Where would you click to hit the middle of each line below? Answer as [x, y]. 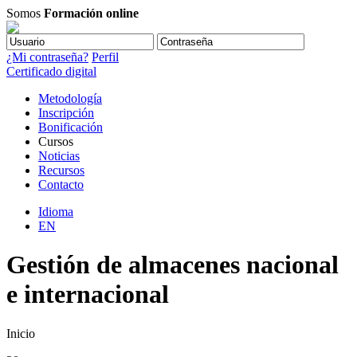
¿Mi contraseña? [47, 57]
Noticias [59, 156]
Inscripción [66, 113]
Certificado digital [51, 71]
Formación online [91, 13]
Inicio [21, 333]
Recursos [61, 170]
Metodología [70, 98]
